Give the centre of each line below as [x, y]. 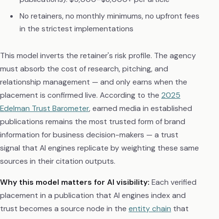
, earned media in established [141, 108]
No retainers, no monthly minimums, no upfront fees [109, 16]
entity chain [150, 208]
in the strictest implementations [76, 28]
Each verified [173, 182]
